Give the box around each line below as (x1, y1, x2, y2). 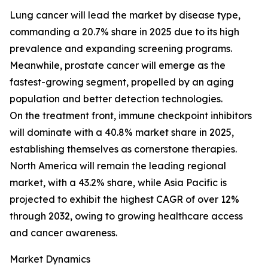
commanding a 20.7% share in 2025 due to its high (10, 26, 239, 38)
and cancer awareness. (10, 227, 117, 239)
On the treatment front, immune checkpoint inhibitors (10, 109, 252, 122)
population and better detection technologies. (10, 93, 223, 105)
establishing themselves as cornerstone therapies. (10, 143, 237, 156)
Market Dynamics (10, 253, 90, 266)
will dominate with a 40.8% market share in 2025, (10, 126, 234, 139)
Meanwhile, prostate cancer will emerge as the (10, 59, 226, 72)
